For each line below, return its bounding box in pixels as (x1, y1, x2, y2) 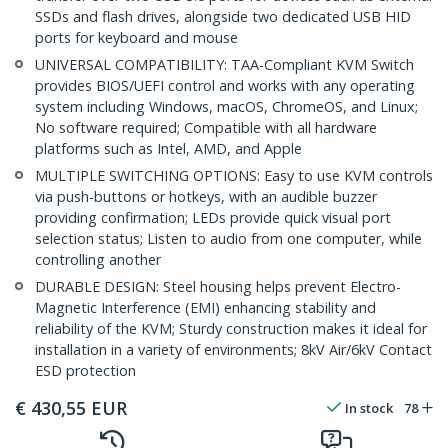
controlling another (35, 250, 161, 270)
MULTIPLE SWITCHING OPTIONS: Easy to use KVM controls (35, 166, 433, 186)
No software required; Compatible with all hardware (35, 118, 377, 138)
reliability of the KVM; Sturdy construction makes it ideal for (35, 319, 427, 339)
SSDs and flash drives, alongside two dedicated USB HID (35, 7, 411, 27)
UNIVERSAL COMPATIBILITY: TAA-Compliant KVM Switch (35, 55, 414, 75)
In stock (345, 399, 393, 418)
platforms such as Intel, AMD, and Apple (35, 139, 302, 159)
